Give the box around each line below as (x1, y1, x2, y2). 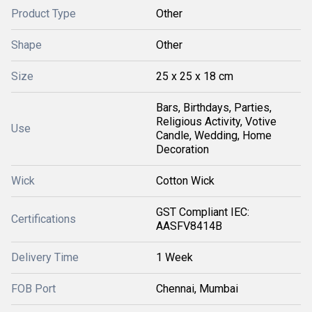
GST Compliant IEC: (156, 205, 249, 219)
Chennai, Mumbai (156, 282, 238, 295)
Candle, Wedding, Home (156, 129, 272, 142)
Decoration (156, 143, 209, 156)
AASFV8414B (156, 219, 222, 233)
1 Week (156, 251, 193, 264)
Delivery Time (11, 251, 79, 264)
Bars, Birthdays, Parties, (156, 101, 272, 114)
